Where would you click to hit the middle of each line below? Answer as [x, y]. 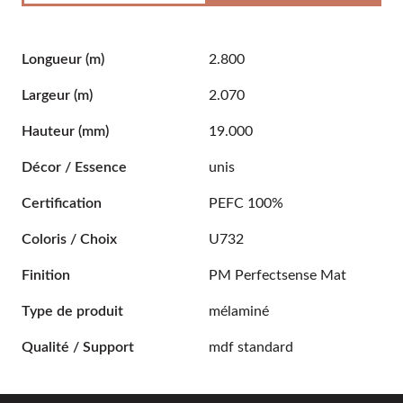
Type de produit [72, 311]
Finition [46, 275]
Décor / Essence [74, 167]
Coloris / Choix [69, 239]
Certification [62, 203]
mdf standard [251, 347]
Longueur [54, 59]
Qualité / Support [78, 347]
